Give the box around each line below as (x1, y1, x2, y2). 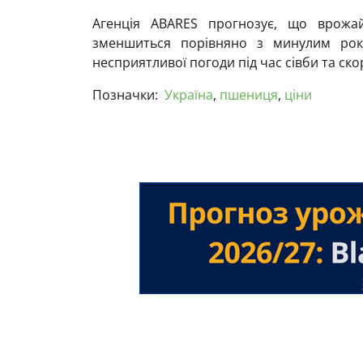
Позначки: (92, 85, 158, 104)
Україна (164, 85, 213, 104)
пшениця (220, 85, 278, 104)
